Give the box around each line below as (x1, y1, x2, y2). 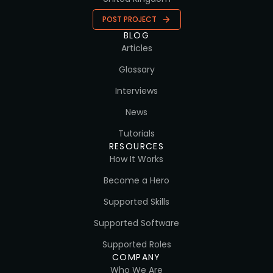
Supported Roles (102, 238, 171, 250)
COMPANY (112, 250, 161, 263)
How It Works (110, 152, 163, 165)
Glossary (118, 63, 155, 76)
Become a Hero (104, 174, 169, 186)
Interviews (115, 84, 158, 97)
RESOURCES (108, 140, 165, 152)
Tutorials (118, 127, 155, 140)
